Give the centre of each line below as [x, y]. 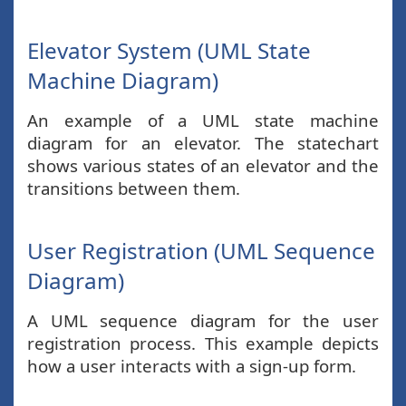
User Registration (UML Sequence [201, 251]
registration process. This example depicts [203, 343]
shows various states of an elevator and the [203, 165]
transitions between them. [134, 188]
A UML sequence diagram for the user [203, 320]
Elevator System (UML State [169, 50]
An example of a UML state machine [203, 120]
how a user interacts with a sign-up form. [192, 366]
